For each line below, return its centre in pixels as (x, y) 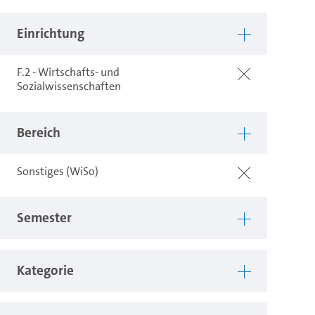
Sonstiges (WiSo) (58, 171)
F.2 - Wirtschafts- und (69, 72)
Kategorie (46, 270)
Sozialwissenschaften (69, 86)
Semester (45, 217)
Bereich (39, 132)
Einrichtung (51, 33)
